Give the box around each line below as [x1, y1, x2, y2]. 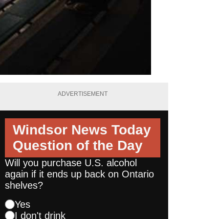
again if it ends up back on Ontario [5, 168, 154, 179]
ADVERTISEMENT [58, 90, 108, 98]
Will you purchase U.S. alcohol [5, 157, 137, 168]
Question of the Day [13, 137, 143, 153]
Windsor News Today [13, 122, 151, 137]
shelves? [5, 179, 43, 191]
